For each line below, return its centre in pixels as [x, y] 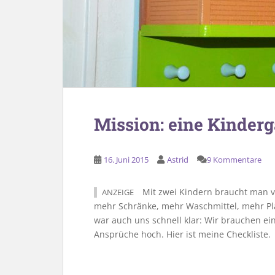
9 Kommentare [234, 160]
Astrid [178, 160]
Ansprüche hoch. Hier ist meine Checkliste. [182, 234]
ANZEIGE [118, 192]
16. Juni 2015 [126, 160]
